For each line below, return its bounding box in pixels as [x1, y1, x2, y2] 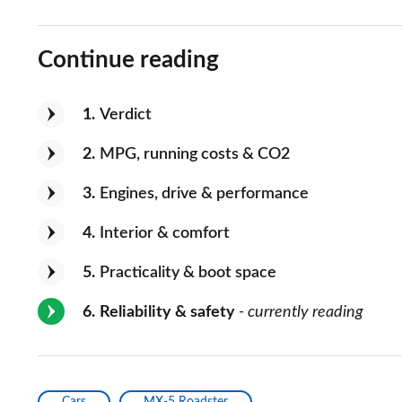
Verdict [100, 106, 152, 123]
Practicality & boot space [100, 264, 276, 281]
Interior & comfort [100, 224, 230, 241]
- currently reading [235, 303, 363, 320]
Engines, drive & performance [100, 185, 309, 202]
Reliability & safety [100, 303, 235, 320]
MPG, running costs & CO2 [100, 145, 290, 162]
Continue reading [38, 48, 219, 72]
